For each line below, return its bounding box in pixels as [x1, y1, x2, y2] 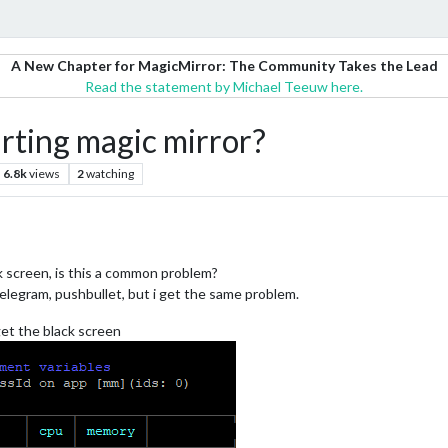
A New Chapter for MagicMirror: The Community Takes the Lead [10, 57, 438, 74]
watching [86, 166, 135, 181]
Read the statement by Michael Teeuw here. [85, 78, 363, 95]
